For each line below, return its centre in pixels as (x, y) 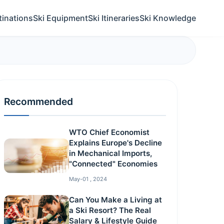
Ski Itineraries (114, 18)
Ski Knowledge (168, 18)
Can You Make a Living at (115, 200)
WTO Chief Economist (109, 132)
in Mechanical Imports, (110, 153)
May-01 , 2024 (88, 179)
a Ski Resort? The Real (110, 210)
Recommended (39, 101)
